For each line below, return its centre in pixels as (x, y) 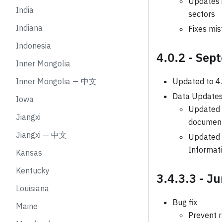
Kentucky (33, 170)
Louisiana (32, 188)
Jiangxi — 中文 (41, 135)
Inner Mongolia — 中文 (56, 81)
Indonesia (33, 46)
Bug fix (185, 202)
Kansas (29, 153)
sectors (202, 14)
